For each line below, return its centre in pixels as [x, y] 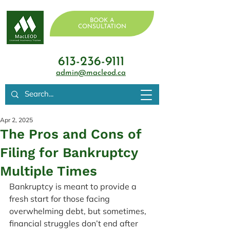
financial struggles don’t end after [75, 223]
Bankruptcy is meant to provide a [74, 186]
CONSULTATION [102, 27]
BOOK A [102, 21]
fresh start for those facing [61, 199]
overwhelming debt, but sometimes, [79, 211]
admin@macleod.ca [91, 73]
